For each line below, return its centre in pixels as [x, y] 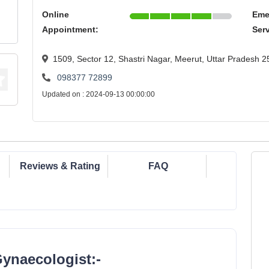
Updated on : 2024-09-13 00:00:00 [99, 94]
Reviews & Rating [60, 166]
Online [56, 14]
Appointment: [71, 29]
